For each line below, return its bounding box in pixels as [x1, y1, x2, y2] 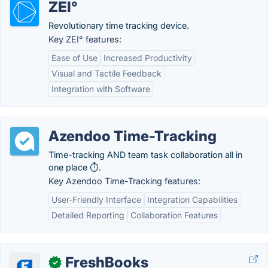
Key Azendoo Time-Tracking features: [48, 176, 200, 186]
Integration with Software [51, 84, 150, 94]
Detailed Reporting [51, 210, 124, 220]
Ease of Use [51, 53, 98, 63]
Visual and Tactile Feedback [51, 68, 162, 78]
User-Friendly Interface [51, 194, 141, 205]
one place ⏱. [48, 162, 101, 172]
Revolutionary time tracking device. [48, 20, 189, 31]
